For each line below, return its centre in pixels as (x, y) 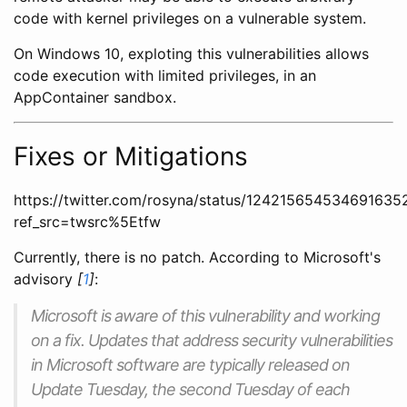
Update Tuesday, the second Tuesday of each (190, 389)
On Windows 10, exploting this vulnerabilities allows (191, 53)
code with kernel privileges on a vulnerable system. (190, 18)
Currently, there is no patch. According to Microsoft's (197, 257)
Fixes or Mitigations (131, 156)
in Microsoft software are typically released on (190, 364)
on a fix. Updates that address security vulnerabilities (212, 340)
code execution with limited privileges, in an (165, 75)
